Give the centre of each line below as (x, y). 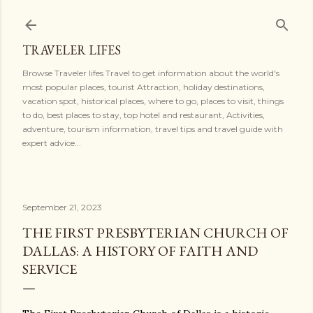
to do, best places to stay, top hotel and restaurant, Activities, (144, 115)
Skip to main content (156, 17)
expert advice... (52, 143)
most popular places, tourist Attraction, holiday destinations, (144, 87)
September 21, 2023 (62, 207)
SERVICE (50, 269)
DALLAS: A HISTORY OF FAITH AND (140, 251)
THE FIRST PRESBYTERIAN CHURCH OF (155, 233)
